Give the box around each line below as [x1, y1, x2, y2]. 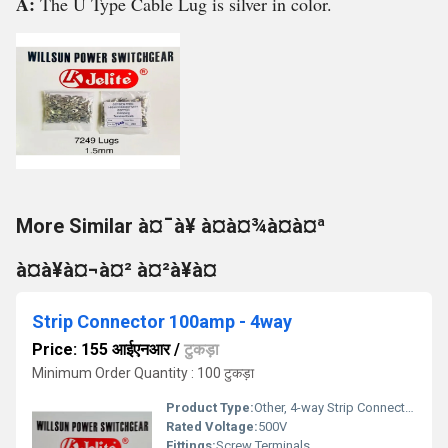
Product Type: [166, 400, 254, 415]
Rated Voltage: [166, 419, 258, 434]
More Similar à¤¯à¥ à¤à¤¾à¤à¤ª [16, 214, 326, 238]
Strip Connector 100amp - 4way [32, 311, 292, 332]
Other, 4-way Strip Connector [254, 400, 405, 415]
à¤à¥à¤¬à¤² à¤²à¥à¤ [16, 258, 217, 282]
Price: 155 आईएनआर [32, 340, 170, 359]
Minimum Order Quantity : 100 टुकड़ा [32, 365, 254, 381]
